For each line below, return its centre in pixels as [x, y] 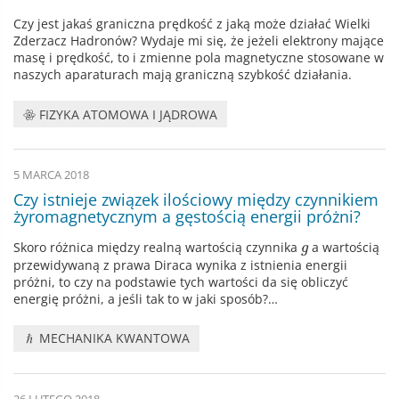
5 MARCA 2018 [51, 175]
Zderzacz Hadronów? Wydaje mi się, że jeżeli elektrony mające [199, 40]
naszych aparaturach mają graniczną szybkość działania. [183, 74]
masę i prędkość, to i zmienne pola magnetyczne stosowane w [199, 57]
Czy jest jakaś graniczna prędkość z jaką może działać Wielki [192, 23]
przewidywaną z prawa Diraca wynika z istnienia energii [180, 265]
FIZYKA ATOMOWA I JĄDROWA [127, 114]
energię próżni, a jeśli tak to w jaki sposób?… [146, 298]
